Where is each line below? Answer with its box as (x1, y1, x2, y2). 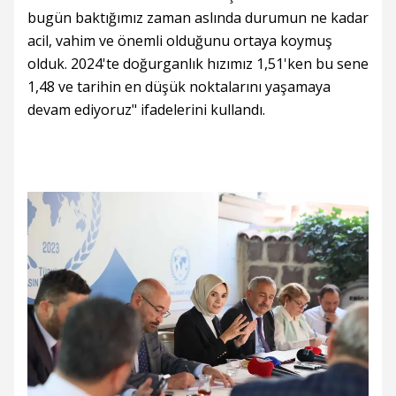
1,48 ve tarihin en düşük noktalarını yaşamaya (27, 77, 331, 96)
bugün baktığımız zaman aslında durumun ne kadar (27, 8, 369, 27)
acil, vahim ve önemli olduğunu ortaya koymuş (27, 31, 332, 50)
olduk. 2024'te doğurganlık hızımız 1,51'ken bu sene (27, 54, 369, 73)
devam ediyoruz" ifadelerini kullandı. (27, 100, 265, 119)
